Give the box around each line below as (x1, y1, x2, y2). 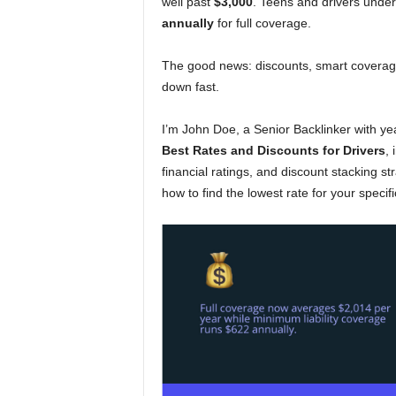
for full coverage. (213, 16, 311, 30)
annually (161, 16, 214, 30)
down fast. (161, 80, 219, 94)
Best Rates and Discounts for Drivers (161, 143, 385, 157)
